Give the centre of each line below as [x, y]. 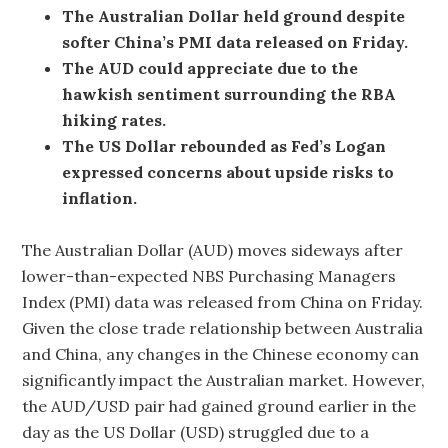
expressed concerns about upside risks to [228, 172]
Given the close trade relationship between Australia [223, 328]
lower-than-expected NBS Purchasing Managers [209, 276]
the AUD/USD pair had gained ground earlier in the [219, 406]
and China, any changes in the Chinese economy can [221, 354]
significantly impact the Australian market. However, [224, 380]
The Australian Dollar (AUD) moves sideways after [213, 250]
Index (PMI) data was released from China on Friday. [223, 302]
